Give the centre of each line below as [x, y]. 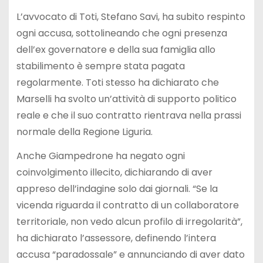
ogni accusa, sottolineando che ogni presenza [122, 33]
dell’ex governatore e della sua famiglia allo [116, 49]
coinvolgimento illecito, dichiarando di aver [114, 172]
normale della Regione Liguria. [84, 131]
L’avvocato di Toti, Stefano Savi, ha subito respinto [131, 16]
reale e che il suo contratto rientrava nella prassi [129, 115]
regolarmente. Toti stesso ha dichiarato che [117, 82]
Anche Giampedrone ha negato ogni [100, 156]
